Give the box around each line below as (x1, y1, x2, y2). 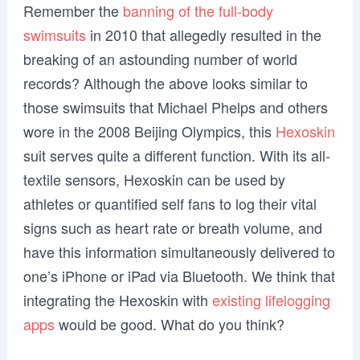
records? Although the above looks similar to (22, 72, 308, 94)
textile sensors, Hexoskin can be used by (22, 169, 285, 190)
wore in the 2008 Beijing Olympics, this (22, 121, 276, 142)
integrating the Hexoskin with (22, 289, 212, 311)
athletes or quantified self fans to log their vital (22, 193, 317, 215)
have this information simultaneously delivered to (22, 241, 335, 263)
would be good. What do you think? (54, 313, 284, 335)
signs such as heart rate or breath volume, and (22, 217, 322, 239)
